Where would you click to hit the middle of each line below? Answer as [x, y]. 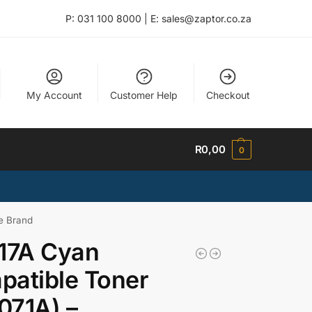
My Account [54, 95]
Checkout [228, 95]
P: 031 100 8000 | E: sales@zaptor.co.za [158, 18]
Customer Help [144, 95]
